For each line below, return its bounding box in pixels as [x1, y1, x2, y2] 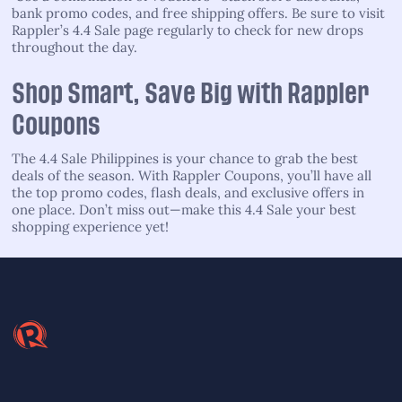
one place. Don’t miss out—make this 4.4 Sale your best [12, 200, 356, 218]
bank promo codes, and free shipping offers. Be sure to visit [12, 4, 385, 22]
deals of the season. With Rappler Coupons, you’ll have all [12, 166, 371, 184]
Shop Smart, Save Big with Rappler [12, 82, 369, 105]
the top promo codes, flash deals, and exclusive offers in [12, 183, 364, 201]
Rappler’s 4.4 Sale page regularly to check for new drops [12, 21, 363, 39]
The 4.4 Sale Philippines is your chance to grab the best [12, 149, 358, 167]
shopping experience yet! [12, 217, 169, 235]
